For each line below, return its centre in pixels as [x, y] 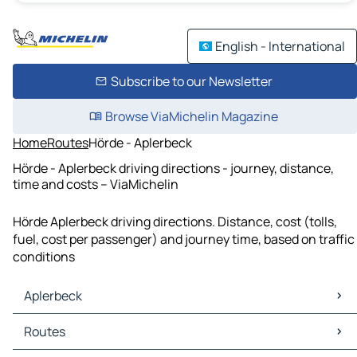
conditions [44, 257]
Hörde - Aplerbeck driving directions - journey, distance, [173, 168]
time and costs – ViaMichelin [96, 184]
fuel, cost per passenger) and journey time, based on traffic [184, 239]
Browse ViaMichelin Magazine [191, 116]
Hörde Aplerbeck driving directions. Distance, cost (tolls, [175, 222]
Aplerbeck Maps [62, 323]
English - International [280, 46]
